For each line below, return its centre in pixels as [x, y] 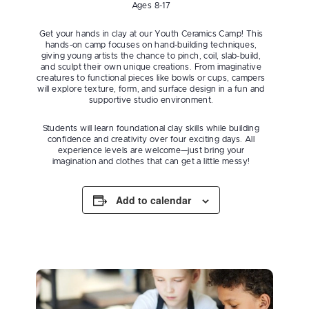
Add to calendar [153, 200]
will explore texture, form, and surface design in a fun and [151, 89]
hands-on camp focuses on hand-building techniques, [151, 45]
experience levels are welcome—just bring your [151, 150]
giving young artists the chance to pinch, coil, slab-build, [151, 56]
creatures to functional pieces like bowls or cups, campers [151, 78]
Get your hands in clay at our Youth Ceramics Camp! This [151, 34]
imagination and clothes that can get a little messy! [151, 161]
